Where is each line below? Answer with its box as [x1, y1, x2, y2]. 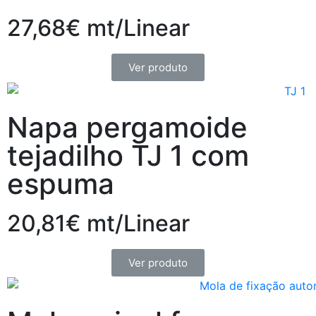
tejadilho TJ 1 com [7, 138, 249, 173]
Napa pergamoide [7, 109, 248, 145]
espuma [7, 166, 114, 201]
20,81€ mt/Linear [7, 209, 190, 237]
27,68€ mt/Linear [7, 14, 190, 42]
